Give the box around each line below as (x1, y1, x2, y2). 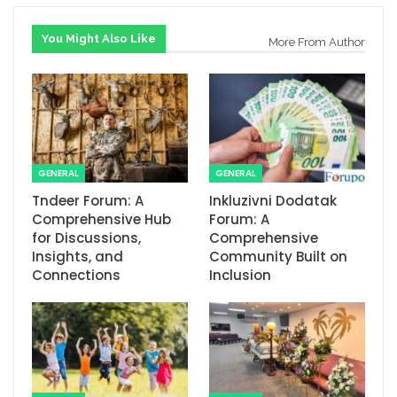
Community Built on (209, 246, 347, 266)
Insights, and (32, 246, 123, 266)
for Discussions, (32, 228, 141, 247)
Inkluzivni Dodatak (209, 191, 337, 210)
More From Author (269, 35, 365, 49)
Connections (32, 265, 121, 284)
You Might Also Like (42, 31, 156, 45)
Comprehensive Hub (32, 209, 171, 229)
